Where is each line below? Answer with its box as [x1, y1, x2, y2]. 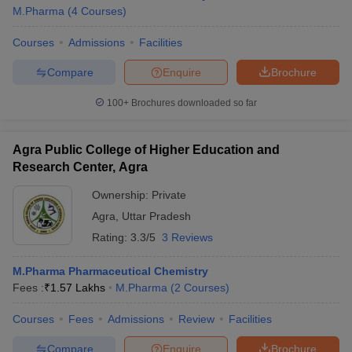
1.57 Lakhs [50, 281, 105, 294]
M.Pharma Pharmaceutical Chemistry [13, 265, 208, 277]
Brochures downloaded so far [129, 97, 257, 108]
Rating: [92, 231, 130, 244]
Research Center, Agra [13, 160, 148, 174]
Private [152, 189, 186, 201]
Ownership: [92, 189, 152, 201]
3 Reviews [162, 231, 213, 244]
